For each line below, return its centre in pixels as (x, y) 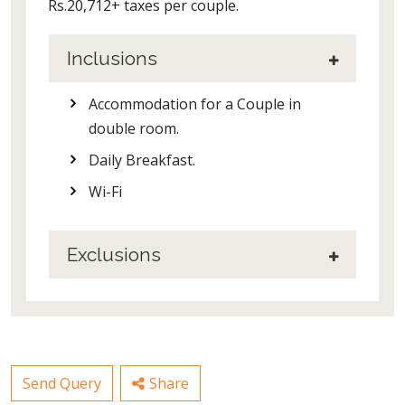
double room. (134, 129)
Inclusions (112, 59)
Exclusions (114, 255)
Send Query (62, 384)
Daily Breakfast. (142, 160)
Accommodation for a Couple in (195, 104)
